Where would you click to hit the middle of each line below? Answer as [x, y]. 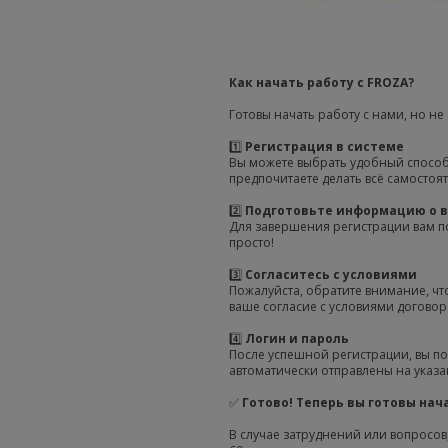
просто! [251, 242]
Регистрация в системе [323, 146]
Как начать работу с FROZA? [321, 82]
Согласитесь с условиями [329, 274]
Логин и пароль [295, 338]
